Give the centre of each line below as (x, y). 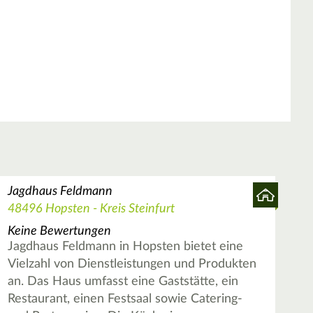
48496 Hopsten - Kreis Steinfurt (91, 209)
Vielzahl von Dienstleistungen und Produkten (132, 264)
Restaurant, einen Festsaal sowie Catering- (125, 299)
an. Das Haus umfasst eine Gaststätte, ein (123, 281)
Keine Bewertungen (59, 231)
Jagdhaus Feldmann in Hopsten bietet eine (125, 246)
